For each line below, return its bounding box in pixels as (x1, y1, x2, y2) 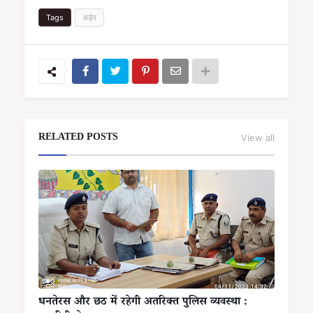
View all (241, 131, 275, 143)
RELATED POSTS (38, 130, 118, 146)
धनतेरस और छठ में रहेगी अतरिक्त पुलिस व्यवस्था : (38, 293, 247, 312)
